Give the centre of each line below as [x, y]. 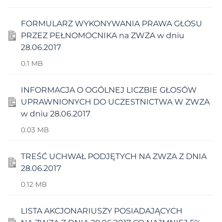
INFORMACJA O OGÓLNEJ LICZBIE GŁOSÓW [109, 90]
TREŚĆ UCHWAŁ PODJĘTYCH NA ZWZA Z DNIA [114, 156]
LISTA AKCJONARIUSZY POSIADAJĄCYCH [102, 211]
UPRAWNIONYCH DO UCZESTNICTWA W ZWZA [115, 102]
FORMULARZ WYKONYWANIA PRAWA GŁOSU [111, 23]
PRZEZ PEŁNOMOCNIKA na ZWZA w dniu [103, 35]
